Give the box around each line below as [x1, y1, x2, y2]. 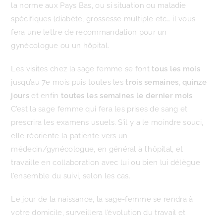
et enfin [29, 91, 61, 100]
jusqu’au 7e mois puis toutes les [11, 78, 126, 87]
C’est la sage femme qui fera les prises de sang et [11, 105, 188, 113]
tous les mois [152, 64, 201, 73]
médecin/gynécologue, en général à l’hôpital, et [11, 145, 183, 154]
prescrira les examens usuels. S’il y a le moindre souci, [11, 118, 204, 127]
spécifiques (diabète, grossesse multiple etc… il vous [11, 14, 196, 23]
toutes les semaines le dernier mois [60, 91, 193, 100]
